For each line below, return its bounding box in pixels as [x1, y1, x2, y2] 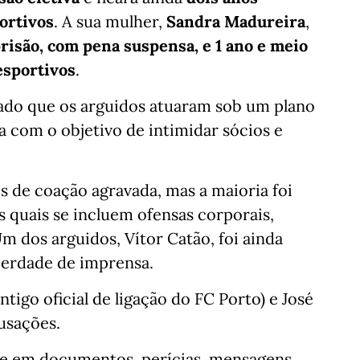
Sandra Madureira [166, 11, 305, 32]
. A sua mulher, [54, 11, 166, 32]
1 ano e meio [215, 35, 308, 56]
